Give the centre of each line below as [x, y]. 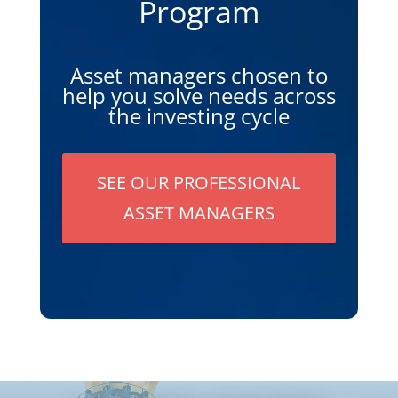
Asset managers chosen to [199, 75]
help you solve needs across [199, 95]
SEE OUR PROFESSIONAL [199, 182]
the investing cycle [199, 115]
